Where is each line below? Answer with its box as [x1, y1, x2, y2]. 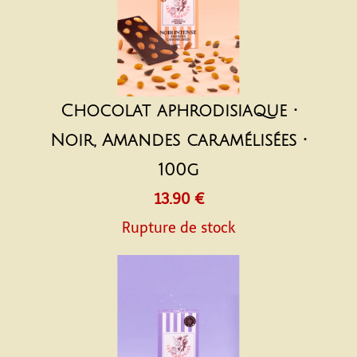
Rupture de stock [122, 219, 235, 237]
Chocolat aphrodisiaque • [60, 102, 297, 120]
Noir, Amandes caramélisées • [50, 131, 307, 150]
